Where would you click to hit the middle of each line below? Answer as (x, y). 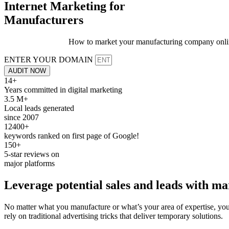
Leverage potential (55, 185)
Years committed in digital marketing (63, 89)
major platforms (29, 163)
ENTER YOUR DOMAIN (50, 59)
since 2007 (21, 117)
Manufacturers (44, 20)
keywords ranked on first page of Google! (72, 135)
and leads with (171, 185)
